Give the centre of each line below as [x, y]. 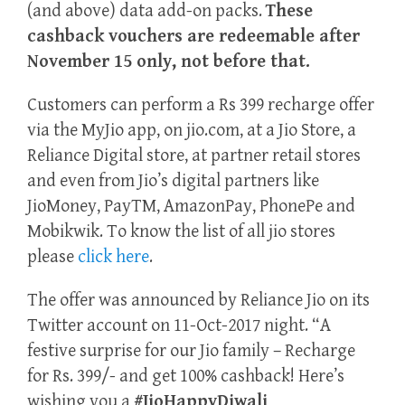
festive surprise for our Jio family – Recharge [191, 352]
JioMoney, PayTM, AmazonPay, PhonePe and [191, 207]
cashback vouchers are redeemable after [193, 37]
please [52, 258]
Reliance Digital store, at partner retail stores [194, 156]
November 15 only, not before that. [169, 62]
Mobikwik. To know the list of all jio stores [181, 232]
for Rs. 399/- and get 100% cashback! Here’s [186, 377]
